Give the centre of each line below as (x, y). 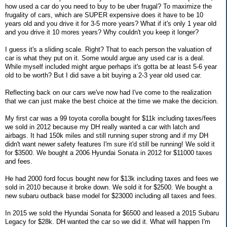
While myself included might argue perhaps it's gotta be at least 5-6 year (111, 66)
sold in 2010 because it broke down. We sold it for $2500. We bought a (109, 187)
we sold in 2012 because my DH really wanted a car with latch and (102, 127)
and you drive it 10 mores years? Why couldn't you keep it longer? (102, 32)
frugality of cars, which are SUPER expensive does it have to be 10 (104, 15)
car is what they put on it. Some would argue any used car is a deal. (105, 58)
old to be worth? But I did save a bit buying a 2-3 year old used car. (103, 75)
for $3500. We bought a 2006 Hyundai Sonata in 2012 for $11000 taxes (109, 153)
